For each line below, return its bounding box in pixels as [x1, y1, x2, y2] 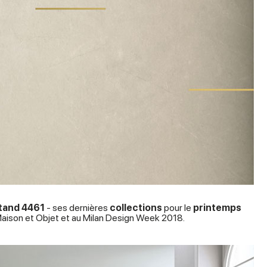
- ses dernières [45, 202, 110, 213]
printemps [193, 202, 241, 213]
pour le [162, 202, 193, 213]
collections [110, 202, 162, 213]
